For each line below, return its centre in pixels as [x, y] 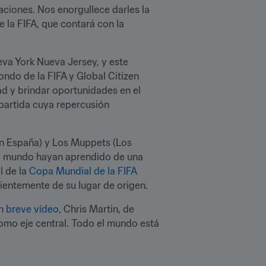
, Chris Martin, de [96, 209]
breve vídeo [32, 209]
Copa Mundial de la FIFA [83, 171]
